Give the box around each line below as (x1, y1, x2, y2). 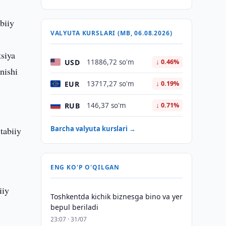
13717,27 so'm (86, 79, 134, 88)
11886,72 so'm (86, 58, 134, 67)
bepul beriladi (50, 202, 98, 212)
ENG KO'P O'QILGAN (50, 163, 120, 172)
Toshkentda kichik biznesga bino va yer (50, 192, 183, 201)
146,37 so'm (86, 101, 126, 110)
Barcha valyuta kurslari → (50, 124, 136, 133)
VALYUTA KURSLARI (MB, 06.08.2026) (50, 29, 173, 37)
